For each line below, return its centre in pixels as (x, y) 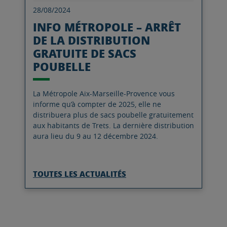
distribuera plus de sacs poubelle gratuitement (113, 115)
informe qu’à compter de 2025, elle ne (97, 104)
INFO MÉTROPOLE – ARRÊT (107, 27)
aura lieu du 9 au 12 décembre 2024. (96, 136)
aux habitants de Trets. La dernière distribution (113, 125)
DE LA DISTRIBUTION (91, 40)
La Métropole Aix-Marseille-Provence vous (104, 93)
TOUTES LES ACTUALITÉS (80, 174)
